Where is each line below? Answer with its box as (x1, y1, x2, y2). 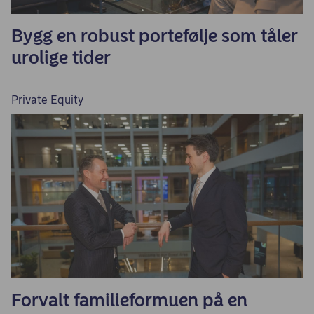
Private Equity (11, 93, 83, 107)
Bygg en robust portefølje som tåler (11, 25, 298, 47)
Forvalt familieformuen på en (11, 289, 247, 311)
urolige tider (11, 46, 111, 69)
